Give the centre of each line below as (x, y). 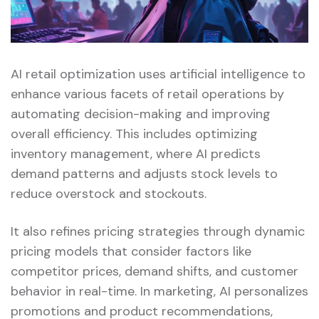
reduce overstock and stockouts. (109, 193)
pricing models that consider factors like (131, 251)
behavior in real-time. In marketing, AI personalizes (159, 291)
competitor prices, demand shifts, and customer (155, 271)
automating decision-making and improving (141, 114)
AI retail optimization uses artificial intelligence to (158, 74)
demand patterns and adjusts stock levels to (144, 173)
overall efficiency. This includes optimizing (134, 134)
